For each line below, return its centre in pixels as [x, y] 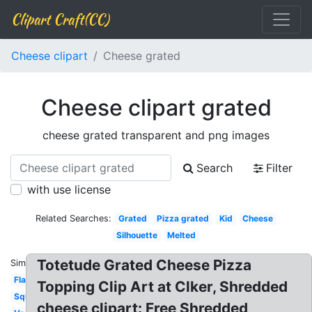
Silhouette [136, 235]
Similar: [26, 263]
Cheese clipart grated [156, 108]
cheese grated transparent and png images [156, 135]
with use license [69, 189]
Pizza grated [183, 218]
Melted [182, 235]
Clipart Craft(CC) [60, 19]
